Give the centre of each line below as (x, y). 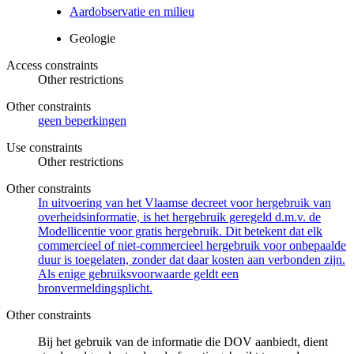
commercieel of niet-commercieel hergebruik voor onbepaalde (192, 245)
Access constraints (52, 65)
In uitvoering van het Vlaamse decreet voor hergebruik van (185, 202)
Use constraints (44, 147)
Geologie (92, 38)
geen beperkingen (82, 120)
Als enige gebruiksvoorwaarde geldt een (138, 273)
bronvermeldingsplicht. (95, 288)
